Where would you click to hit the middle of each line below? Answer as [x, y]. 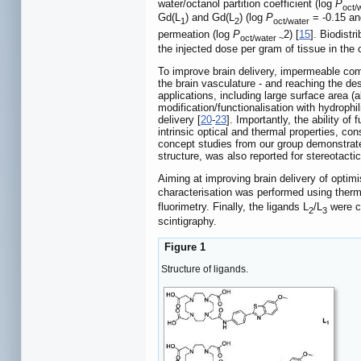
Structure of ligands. [205, 269]
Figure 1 [183, 247]
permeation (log [195, 35]
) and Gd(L [210, 18]
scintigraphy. [187, 222]
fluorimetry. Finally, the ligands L [233, 207]
